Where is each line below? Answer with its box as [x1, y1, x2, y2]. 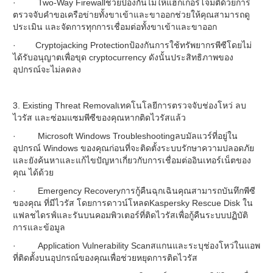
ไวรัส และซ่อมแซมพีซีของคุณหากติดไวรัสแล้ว [13, 113, 186, 122]
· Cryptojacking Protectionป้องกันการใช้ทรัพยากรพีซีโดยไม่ [13, 40, 252, 50]
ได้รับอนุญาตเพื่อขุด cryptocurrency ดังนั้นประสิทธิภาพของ [13, 52, 233, 62]
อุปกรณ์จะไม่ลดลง [13, 65, 81, 74]
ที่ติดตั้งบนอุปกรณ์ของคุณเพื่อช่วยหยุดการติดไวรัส [13, 253, 197, 263]
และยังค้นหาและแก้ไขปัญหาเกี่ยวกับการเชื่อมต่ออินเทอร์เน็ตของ [13, 155, 251, 165]
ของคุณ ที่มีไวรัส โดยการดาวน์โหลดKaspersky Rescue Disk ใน [13, 198, 253, 208]
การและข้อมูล [13, 222, 65, 232]
